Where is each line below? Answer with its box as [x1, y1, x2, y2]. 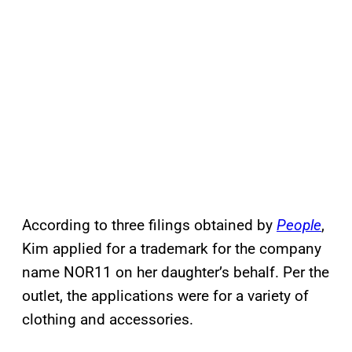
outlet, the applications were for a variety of [22, 287, 309, 306]
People [277, 216, 321, 235]
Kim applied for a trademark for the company [22, 240, 321, 258]
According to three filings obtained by [22, 216, 277, 235]
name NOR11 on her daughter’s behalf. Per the [22, 263, 329, 282]
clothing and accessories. [22, 310, 193, 329]
